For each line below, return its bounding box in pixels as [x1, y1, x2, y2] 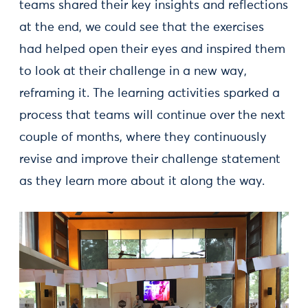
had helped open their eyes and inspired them [19, 43, 285, 56]
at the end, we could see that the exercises [19, 21, 264, 34]
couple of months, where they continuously [19, 131, 267, 144]
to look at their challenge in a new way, [19, 65, 247, 78]
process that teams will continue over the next [19, 109, 285, 122]
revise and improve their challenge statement [19, 153, 280, 166]
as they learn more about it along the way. [19, 175, 265, 188]
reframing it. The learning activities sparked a [19, 87, 280, 100]
